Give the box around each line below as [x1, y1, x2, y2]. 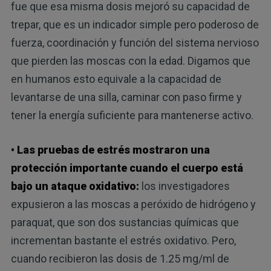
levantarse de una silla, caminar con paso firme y [10, 90, 242, 103]
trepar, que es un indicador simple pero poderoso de [10, 18, 259, 31]
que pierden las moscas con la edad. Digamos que [10, 54, 250, 67]
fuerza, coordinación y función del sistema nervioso [10, 36, 259, 49]
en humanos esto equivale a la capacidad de [10, 72, 221, 85]
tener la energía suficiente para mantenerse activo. [10, 108, 253, 122]
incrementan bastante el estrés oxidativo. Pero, [10, 233, 236, 247]
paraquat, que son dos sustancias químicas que [10, 215, 239, 229]
